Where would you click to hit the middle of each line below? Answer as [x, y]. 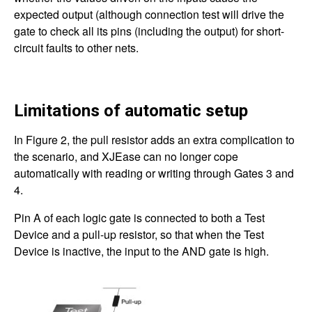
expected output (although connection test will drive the [149, 15]
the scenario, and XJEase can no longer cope [126, 157]
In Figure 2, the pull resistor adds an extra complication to [154, 140]
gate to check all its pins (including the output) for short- [149, 31]
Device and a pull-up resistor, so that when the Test [139, 235]
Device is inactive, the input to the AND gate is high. [141, 251]
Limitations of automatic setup [131, 111]
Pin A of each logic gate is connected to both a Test [139, 218]
